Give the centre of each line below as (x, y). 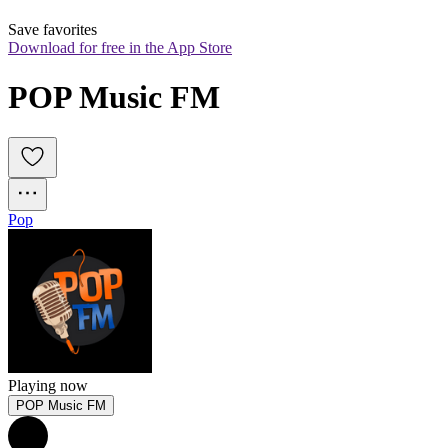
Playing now (48, 386)
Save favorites (52, 30)
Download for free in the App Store (120, 48)
